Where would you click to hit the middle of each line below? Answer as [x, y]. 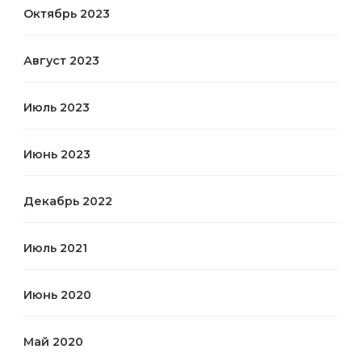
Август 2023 [61, 61]
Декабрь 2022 [68, 202]
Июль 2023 [57, 108]
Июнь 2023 [57, 155]
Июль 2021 [55, 248]
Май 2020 [53, 342]
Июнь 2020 [57, 295]
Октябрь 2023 [67, 14]
